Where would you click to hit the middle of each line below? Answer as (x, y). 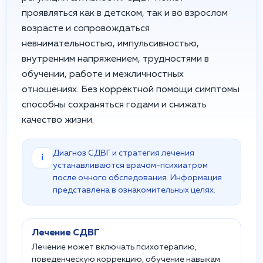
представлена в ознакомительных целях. (134, 190)
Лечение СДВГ (66, 233)
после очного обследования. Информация (137, 178)
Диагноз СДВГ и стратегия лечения (124, 153)
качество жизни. (58, 120)
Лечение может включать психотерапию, (114, 247)
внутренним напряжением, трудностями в (115, 59)
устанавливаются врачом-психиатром (130, 166)
